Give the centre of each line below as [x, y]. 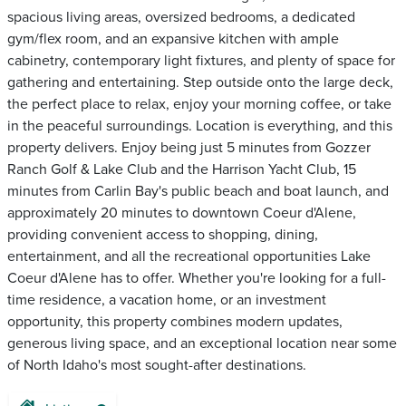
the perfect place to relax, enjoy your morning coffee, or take [199, 104]
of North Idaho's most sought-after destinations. [157, 365]
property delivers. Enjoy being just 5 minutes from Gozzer [189, 148]
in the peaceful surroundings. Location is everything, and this [200, 126]
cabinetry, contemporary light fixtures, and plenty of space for [201, 61]
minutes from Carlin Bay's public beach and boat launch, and [198, 191]
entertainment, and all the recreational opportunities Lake [189, 256]
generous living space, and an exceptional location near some [202, 343]
